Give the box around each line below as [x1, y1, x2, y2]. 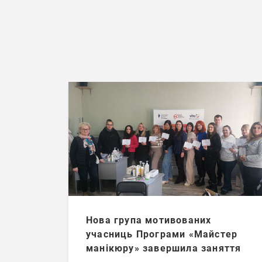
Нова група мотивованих [86, 214, 212, 226]
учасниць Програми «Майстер [86, 228, 238, 240]
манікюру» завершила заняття [86, 242, 242, 254]
